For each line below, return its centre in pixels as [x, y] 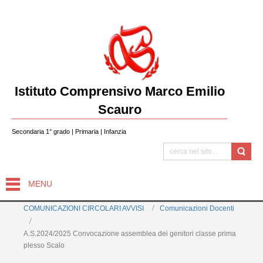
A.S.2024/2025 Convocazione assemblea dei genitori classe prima [130, 233]
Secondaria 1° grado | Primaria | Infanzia [69, 131]
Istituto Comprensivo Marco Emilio [119, 91]
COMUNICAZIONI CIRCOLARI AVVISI [84, 208]
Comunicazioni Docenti [197, 208]
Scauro [119, 109]
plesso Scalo [44, 245]
